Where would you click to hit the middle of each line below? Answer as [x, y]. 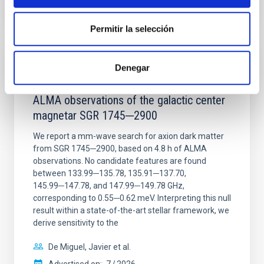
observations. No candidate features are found [120, 161]
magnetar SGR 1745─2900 [95, 115]
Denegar [132, 67]
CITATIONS [55, 15]
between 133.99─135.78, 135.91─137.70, [110, 173]
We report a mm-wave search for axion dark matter [128, 136]
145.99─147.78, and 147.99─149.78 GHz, [109, 186]
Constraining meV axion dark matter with [126, 85]
